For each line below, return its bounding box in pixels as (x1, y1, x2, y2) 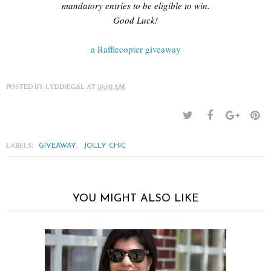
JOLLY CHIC (83, 142, 126, 149)
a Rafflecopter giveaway (90, 42, 181, 55)
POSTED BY (6, 82, 45, 91)
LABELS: (6, 140, 35, 150)
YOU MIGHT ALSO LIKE (72, 192, 199, 204)
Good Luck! (113, 13, 158, 26)
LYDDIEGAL (45, 82, 85, 91)
